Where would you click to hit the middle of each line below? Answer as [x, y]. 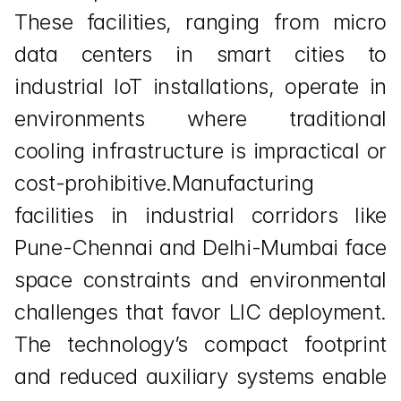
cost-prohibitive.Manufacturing [164, 183]
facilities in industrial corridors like [200, 215]
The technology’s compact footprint [200, 344]
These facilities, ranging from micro [200, 22]
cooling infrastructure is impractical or [200, 151]
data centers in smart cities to [200, 54]
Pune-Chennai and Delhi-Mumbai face [200, 247]
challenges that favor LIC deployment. [200, 312]
